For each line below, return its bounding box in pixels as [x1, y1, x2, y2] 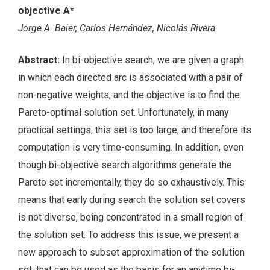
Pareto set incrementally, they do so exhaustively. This [18, 176, 245, 188]
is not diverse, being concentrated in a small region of [18, 211, 243, 223]
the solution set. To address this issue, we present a [18, 228, 239, 240]
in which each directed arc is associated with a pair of [18, 71, 243, 83]
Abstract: [18, 54, 62, 66]
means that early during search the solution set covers [18, 193, 245, 206]
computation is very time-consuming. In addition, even [18, 141, 243, 153]
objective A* [18, 4, 74, 16]
